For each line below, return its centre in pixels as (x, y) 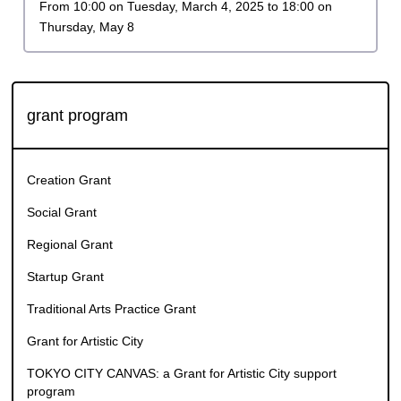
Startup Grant (66, 309)
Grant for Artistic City (85, 374)
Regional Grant (70, 277)
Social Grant (62, 245)
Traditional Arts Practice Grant (112, 341)
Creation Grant (69, 213)
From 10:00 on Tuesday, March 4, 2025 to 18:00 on (185, 39)
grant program (78, 148)
